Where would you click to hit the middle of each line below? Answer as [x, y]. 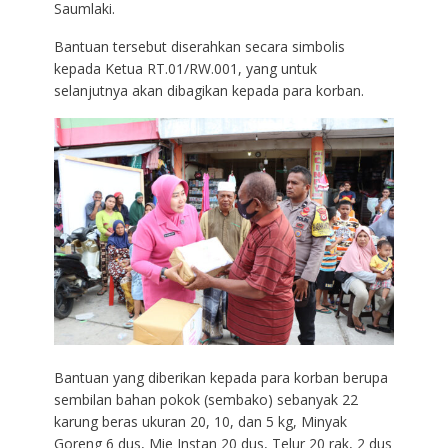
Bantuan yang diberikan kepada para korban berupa [220, 377]
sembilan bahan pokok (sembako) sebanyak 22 [205, 399]
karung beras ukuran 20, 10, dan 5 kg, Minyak [200, 421]
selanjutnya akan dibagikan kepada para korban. [208, 91]
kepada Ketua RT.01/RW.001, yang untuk [185, 69]
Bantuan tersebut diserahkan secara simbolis [199, 47]
